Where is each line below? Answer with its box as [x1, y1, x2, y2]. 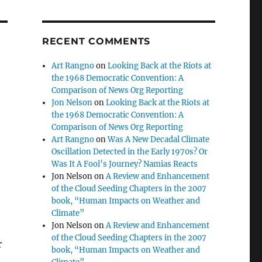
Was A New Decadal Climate [108, 135, 210, 144]
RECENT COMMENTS [42, 36, 151, 47]
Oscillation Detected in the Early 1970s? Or [51, 147, 208, 157]
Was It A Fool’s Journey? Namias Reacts [51, 159, 198, 169]
